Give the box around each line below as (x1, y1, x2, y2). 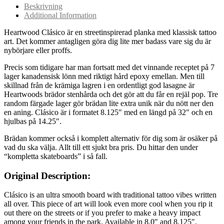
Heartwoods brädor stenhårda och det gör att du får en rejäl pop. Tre (4, 89, 218, 98)
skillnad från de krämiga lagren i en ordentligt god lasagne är (4, 80, 194, 89)
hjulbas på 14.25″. (4, 116, 61, 125)
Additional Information (24, 10, 96, 19)
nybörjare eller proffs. (4, 45, 72, 54)
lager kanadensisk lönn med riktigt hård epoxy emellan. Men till (4, 71, 204, 80)
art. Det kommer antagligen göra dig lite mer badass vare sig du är (4, 36, 211, 45)
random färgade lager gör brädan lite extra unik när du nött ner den (4, 98, 213, 107)
